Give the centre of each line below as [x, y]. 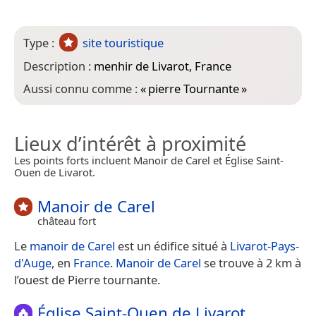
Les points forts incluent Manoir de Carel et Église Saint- [149, 160]
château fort [67, 221]
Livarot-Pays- [265, 246]
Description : [59, 66]
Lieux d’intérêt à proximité [130, 144]
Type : [40, 42]
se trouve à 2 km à [251, 263]
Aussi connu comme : [82, 89]
